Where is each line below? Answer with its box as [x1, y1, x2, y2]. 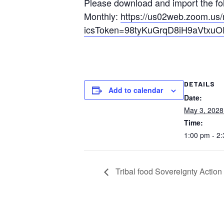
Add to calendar [108, 85, 163, 95]
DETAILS [184, 79, 215, 88]
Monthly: [84, 9, 120, 23]
